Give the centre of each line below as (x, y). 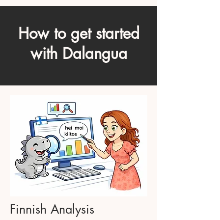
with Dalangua (79, 53)
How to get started (79, 33)
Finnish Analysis (52, 209)
